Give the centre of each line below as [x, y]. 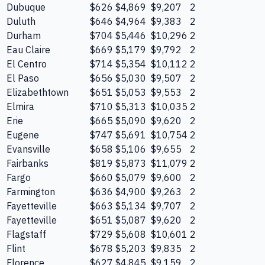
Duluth [21, 21]
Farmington [31, 191]
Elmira [20, 106]
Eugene [23, 135]
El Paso [23, 78]
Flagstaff [26, 234]
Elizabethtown [38, 92]
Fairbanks [28, 163]
